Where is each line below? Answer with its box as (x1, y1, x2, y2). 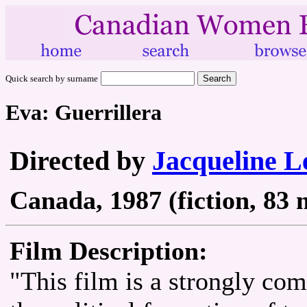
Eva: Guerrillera (5, 100, 162, 125)
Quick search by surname (5, 73, 98, 84)
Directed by (10, 145, 152, 176)
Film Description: (10, 236, 208, 265)
